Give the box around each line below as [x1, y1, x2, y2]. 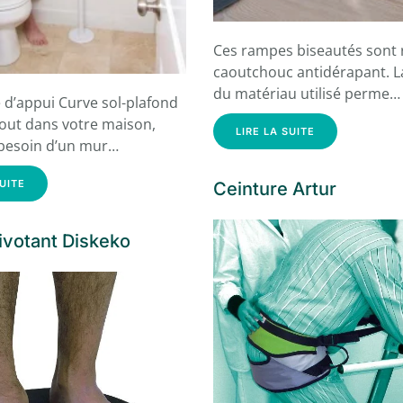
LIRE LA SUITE [236, 125, 316, 139]
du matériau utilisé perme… [213, 84, 401, 104]
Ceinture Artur [213, 178, 337, 201]
